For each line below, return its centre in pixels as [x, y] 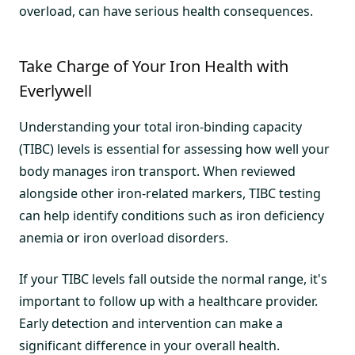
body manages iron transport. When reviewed [157, 171]
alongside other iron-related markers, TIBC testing [170, 193]
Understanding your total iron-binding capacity [160, 126]
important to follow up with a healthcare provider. [168, 301]
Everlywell [55, 90]
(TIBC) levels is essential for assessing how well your [174, 149]
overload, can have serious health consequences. [166, 11]
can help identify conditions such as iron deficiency [172, 215]
